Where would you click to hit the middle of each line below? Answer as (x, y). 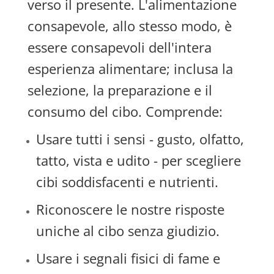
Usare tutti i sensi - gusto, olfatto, (140, 139)
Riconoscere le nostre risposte (130, 209)
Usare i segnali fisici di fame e (128, 258)
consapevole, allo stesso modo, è (129, 26)
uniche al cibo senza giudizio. (128, 231)
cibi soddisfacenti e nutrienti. (127, 182)
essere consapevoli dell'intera (119, 47)
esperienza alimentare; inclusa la (130, 68)
